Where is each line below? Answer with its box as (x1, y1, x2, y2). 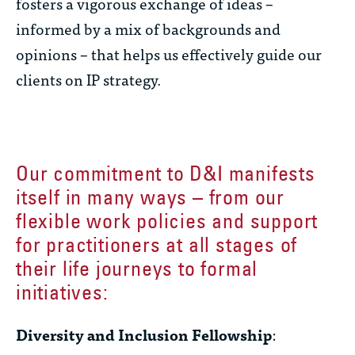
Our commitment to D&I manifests (16, 160, 315, 187)
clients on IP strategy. (16, 67, 162, 92)
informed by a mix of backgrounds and (16, 16, 281, 41)
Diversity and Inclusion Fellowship (16, 322, 272, 347)
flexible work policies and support (16, 208, 319, 235)
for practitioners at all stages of (16, 231, 298, 258)
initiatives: (16, 279, 109, 306)
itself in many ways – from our (16, 184, 284, 211)
